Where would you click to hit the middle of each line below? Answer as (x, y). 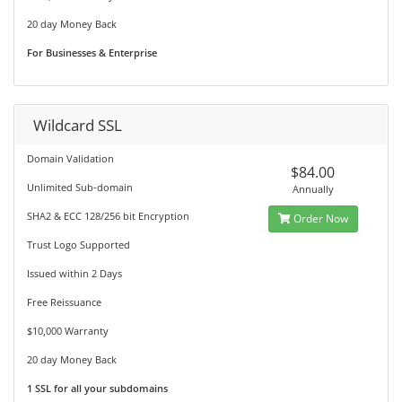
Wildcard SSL (78, 125)
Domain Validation (70, 158)
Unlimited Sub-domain (80, 187)
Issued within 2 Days (74, 273)
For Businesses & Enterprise (92, 52)
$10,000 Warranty (68, 331)
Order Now (319, 218)
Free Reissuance (64, 302)
